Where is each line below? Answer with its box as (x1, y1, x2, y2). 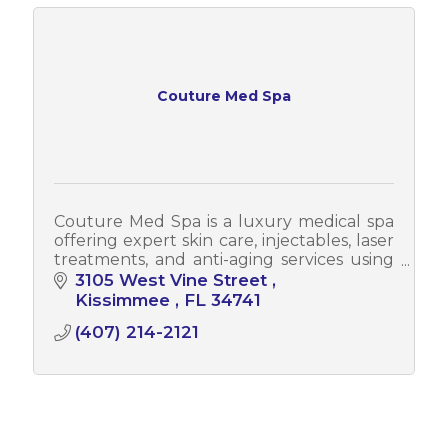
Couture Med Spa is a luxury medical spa (53, 212, 395, 232)
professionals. (53, 288, 160, 308)
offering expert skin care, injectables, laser (53, 231, 395, 251)
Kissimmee (74, 290, 175, 311)
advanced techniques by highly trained (53, 269, 395, 289)
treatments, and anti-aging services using (53, 250, 395, 270)
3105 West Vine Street (74, 270, 272, 291)
